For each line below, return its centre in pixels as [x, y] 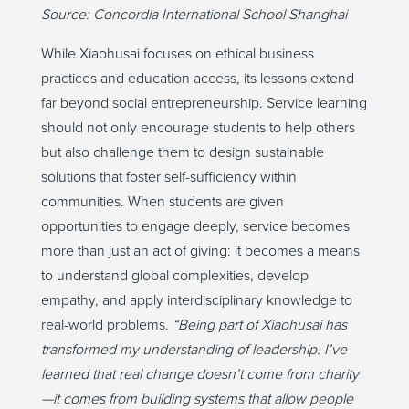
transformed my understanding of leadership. [182, 350]
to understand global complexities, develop [174, 276]
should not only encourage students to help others [198, 128]
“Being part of [216, 325]
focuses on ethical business [226, 54]
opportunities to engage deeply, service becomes [195, 227]
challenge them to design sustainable [208, 153]
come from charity [300, 375]
